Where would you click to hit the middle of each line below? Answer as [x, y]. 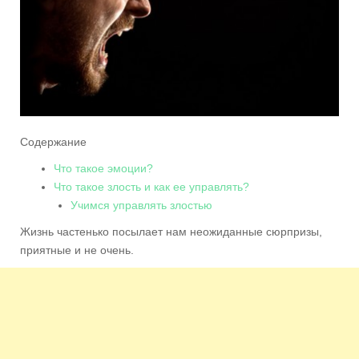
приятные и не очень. [77, 250]
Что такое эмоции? [103, 168]
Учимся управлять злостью [141, 205]
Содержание [53, 141]
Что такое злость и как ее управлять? [151, 186]
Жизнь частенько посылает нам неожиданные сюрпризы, [171, 231]
